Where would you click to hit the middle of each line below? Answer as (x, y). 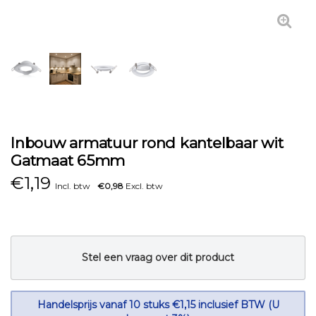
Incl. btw (73, 186)
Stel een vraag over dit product (158, 257)
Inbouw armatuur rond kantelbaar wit (147, 143)
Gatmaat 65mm (68, 160)
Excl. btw (143, 186)
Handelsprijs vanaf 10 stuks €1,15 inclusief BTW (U (158, 305)
